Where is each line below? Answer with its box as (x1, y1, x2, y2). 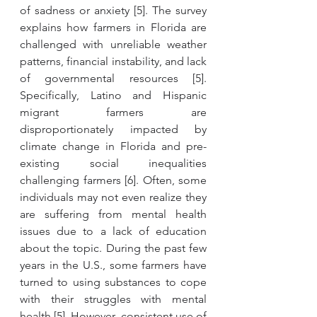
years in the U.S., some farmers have (20, 258, 207, 272)
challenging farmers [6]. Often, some (20, 173, 207, 187)
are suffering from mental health (20, 207, 207, 221)
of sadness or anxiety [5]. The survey (20, 4, 207, 17)
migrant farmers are (20, 105, 207, 119)
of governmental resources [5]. (20, 71, 207, 85)
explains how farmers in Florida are (20, 21, 207, 34)
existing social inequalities (20, 156, 207, 170)
